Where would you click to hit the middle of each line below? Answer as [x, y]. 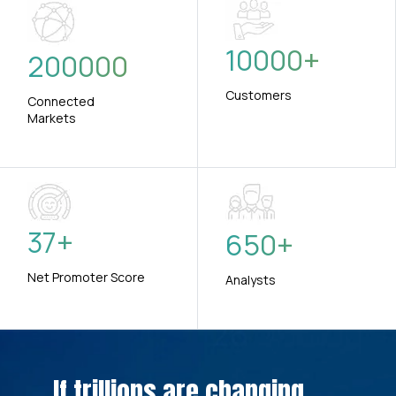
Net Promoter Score [86, 278]
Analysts [251, 280]
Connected [61, 102]
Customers [259, 95]
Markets [52, 118]
